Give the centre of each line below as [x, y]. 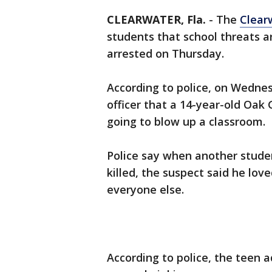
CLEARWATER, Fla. [156, 19]
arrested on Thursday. [167, 53]
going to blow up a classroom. [188, 121]
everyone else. [145, 189]
